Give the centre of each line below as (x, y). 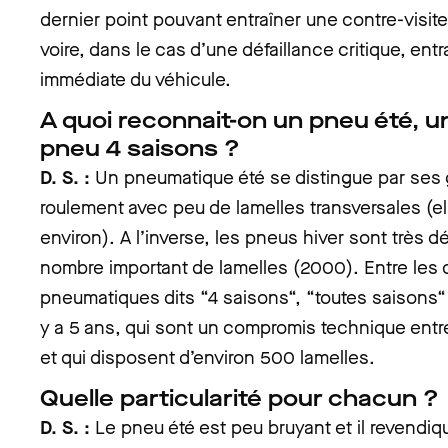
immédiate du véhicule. (135, 79)
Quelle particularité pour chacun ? (239, 398)
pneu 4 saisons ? (140, 148)
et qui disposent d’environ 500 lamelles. (207, 357)
